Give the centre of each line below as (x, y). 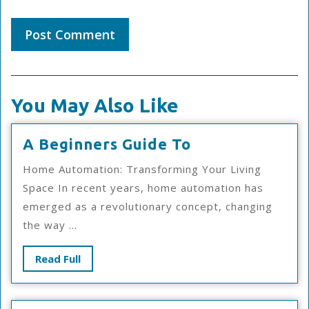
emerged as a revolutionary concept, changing (148, 206)
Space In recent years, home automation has (143, 188)
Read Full (58, 259)
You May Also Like (95, 105)
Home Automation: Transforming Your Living (142, 169)
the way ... (50, 225)
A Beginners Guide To (107, 144)
